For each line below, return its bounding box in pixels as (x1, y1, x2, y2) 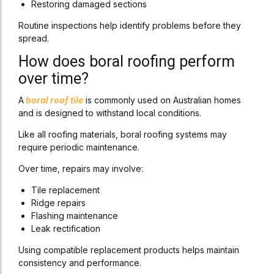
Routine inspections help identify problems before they (18, 20, 241, 31)
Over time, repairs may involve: (18, 163, 143, 174)
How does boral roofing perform (18, 53, 235, 70)
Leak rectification (31, 223, 100, 234)
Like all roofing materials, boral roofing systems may (18, 129, 227, 139)
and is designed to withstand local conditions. (18, 108, 201, 118)
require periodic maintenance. (18, 142, 139, 152)
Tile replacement (31, 185, 100, 195)
